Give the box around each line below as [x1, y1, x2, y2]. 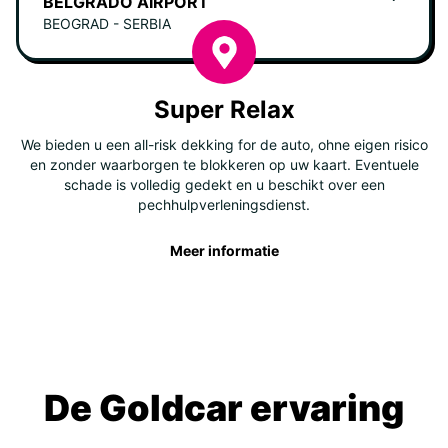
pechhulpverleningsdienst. [138, 196, 310, 214]
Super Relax [153, 95, 295, 125]
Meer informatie [169, 242, 279, 260]
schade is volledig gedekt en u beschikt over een [63, 176, 385, 194]
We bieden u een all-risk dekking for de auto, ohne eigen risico [20, 136, 428, 154]
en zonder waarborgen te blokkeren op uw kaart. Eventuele [29, 156, 419, 174]
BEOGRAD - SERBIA [43, 15, 171, 33]
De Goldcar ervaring [44, 386, 404, 431]
